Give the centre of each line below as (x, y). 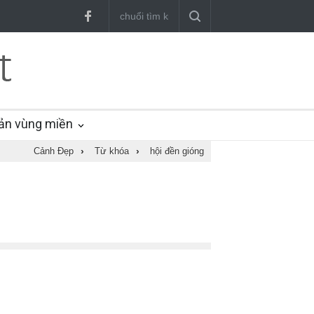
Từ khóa (112, 151)
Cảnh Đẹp (54, 151)
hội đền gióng (177, 151)
